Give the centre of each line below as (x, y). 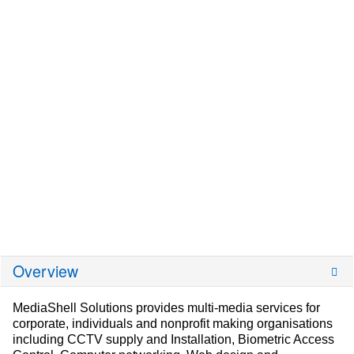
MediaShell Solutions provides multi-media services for (166, 308)
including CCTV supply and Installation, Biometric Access (173, 339)
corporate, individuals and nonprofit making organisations (173, 324)
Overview (45, 271)
